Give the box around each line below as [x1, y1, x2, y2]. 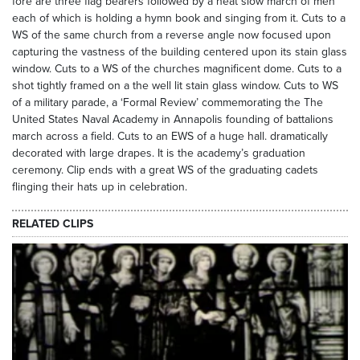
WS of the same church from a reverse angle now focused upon [12, 28, 331, 42]
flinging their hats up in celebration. [12, 180, 187, 194]
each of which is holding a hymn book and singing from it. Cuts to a [12, 11, 346, 25]
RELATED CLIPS [12, 216, 93, 231]
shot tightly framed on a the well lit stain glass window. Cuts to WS [12, 79, 338, 92]
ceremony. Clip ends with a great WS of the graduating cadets [12, 163, 318, 177]
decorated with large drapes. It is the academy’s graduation [12, 146, 305, 160]
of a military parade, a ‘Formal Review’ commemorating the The [12, 96, 323, 109]
